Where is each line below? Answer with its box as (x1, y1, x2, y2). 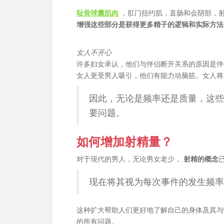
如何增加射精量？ (76, 133, 172, 149)
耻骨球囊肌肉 (76, 8, 118, 17)
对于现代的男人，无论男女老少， (76, 154, 183, 163)
